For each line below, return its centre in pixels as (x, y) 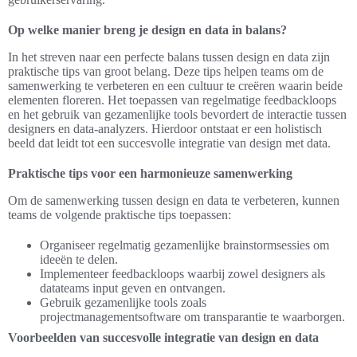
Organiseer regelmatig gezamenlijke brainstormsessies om (184, 245)
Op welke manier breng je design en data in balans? (147, 29)
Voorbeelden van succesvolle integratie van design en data (163, 337)
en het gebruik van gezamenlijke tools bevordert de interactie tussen (177, 114)
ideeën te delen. (79, 259)
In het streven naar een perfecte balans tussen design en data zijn (169, 57)
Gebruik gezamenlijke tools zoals (123, 302)
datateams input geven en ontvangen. (133, 288)
